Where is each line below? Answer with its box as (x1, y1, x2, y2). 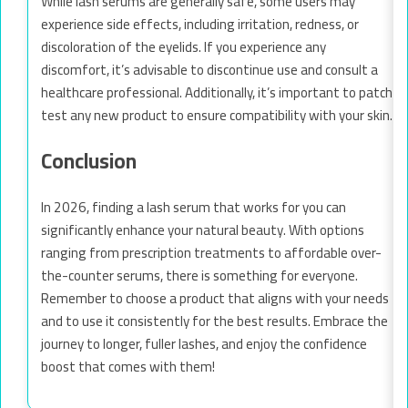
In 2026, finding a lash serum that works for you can (41, 194, 346, 221)
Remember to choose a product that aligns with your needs (41, 285, 389, 312)
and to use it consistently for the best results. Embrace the (41, 308, 388, 335)
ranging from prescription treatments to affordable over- (41, 240, 382, 267)
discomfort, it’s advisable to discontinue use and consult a (41, 56, 378, 84)
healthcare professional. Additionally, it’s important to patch (41, 79, 393, 107)
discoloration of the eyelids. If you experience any (41, 34, 326, 61)
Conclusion (41, 141, 137, 181)
